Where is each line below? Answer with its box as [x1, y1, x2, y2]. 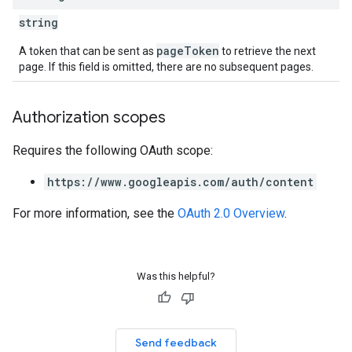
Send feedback [135, 335, 217, 350]
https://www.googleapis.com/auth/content [47, 174, 313, 189]
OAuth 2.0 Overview [178, 206, 284, 221]
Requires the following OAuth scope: [13, 143, 213, 158]
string [19, 15, 58, 30]
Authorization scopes [13, 108, 166, 127]
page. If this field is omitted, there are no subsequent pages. [19, 60, 313, 73]
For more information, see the [13, 206, 178, 221]
